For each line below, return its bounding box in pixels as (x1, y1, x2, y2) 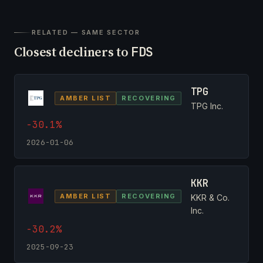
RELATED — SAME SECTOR (32, 28, 140, 36)
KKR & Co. (190, 192, 230, 203)
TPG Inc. (190, 100, 223, 111)
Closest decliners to (14, 42, 131, 60)
